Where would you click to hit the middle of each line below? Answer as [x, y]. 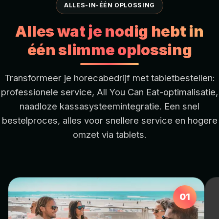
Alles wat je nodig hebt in [109, 31]
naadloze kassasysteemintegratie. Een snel [109, 106]
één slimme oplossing [109, 49]
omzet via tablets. [109, 134]
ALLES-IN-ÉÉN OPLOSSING [109, 5]
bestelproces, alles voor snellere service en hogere [109, 120]
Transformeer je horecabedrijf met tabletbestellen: [109, 77]
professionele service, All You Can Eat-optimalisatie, [109, 92]
